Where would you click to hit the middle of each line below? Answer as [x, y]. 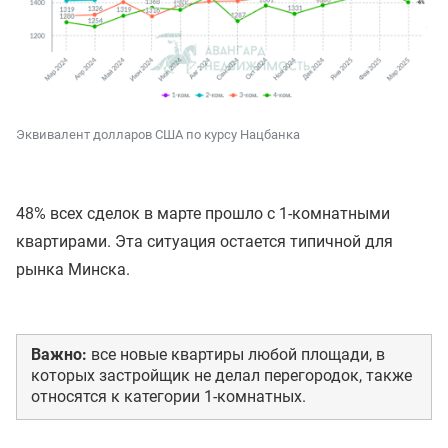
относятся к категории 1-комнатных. [168, 396]
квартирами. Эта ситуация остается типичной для [204, 241]
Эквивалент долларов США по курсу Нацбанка [158, 134]
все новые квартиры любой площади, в [236, 354]
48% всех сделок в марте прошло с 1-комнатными [203, 213]
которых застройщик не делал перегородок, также [221, 375]
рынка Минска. [73, 269]
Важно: [59, 354]
